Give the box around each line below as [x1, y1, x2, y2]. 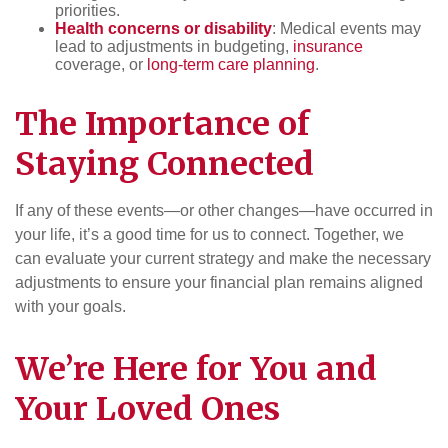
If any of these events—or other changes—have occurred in [15, 201, 433, 219]
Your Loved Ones [15, 388, 280, 429]
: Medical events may [272, 19, 421, 37]
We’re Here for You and [15, 348, 377, 389]
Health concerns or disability [55, 19, 272, 37]
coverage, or [55, 55, 147, 73]
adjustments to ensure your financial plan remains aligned [15, 273, 423, 291]
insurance [293, 37, 363, 55]
